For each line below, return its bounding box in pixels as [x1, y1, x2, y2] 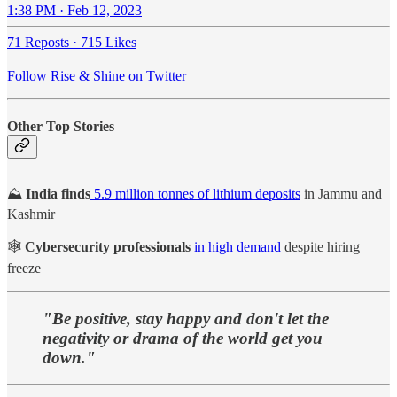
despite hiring [281, 239, 360, 255]
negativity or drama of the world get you [43, 328, 323, 347]
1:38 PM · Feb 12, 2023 [7, 2, 142, 18]
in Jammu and [300, 186, 382, 202]
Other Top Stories [7, 118, 114, 134]
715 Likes [81, 34, 136, 50]
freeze [7, 261, 41, 276]
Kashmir [7, 206, 55, 222]
